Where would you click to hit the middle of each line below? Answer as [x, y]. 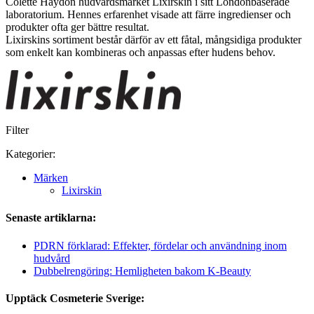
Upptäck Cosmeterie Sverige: [75, 298]
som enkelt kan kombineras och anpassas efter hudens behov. [141, 53]
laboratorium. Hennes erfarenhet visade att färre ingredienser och [148, 15]
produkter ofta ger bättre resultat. [77, 27]
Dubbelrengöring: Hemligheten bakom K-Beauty [142, 271]
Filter [17, 130]
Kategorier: [30, 154]
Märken [51, 178]
